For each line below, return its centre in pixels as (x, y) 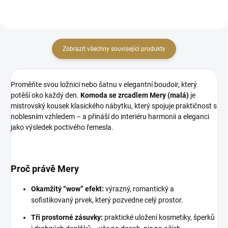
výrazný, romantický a (139, 189)
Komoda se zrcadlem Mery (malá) (134, 95)
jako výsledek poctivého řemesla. (62, 127)
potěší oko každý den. (45, 95)
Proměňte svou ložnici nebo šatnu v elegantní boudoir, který (104, 84)
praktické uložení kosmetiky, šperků (159, 217)
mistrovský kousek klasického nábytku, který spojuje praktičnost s (114, 106)
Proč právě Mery (45, 169)
